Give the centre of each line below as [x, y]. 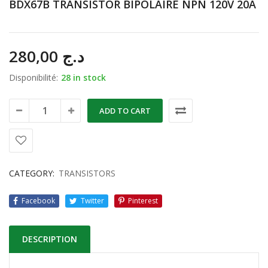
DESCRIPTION [50, 239]
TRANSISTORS [87, 173]
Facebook [38, 201]
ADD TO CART [125, 111]
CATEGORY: [32, 173]
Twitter [92, 201]
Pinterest [143, 201]
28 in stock [83, 77]
